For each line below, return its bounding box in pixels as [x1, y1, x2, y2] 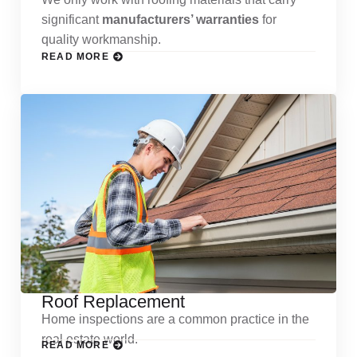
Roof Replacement [41, 292, 185, 312]
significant [41, 12, 102, 26]
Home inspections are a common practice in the [41, 312, 309, 327]
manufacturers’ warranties [102, 12, 259, 26]
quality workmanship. [41, 32, 161, 46]
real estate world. [41, 332, 138, 347]
